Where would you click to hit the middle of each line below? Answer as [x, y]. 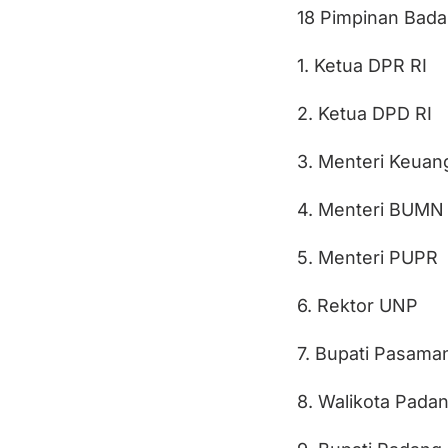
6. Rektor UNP [357, 306]
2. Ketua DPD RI [364, 114]
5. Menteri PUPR [367, 258]
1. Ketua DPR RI [361, 66]
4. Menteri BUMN [370, 210]
